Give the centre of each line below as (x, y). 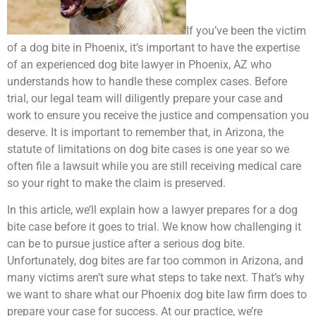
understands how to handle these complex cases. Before (147, 81)
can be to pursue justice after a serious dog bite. (126, 244)
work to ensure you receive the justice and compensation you (158, 115)
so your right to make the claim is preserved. (116, 183)
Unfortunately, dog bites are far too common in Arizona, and (155, 261)
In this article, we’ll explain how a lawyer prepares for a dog (152, 210)
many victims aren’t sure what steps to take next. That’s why (156, 278)
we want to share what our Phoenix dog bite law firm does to (157, 295)
